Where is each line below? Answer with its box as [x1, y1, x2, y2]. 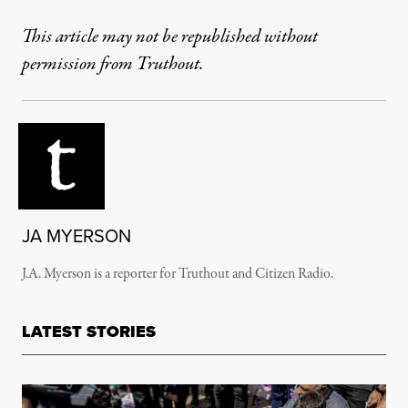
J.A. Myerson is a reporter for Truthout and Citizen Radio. [22, 263, 333, 284]
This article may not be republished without [22, 23, 318, 50]
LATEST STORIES [22, 319, 156, 343]
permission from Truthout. [22, 50, 204, 77]
